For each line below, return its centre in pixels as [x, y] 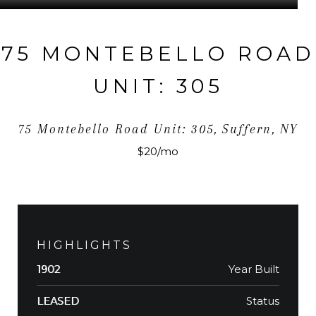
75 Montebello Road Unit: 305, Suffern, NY [158, 129]
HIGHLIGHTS [84, 245]
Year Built [254, 269]
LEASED [58, 301]
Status [263, 300]
